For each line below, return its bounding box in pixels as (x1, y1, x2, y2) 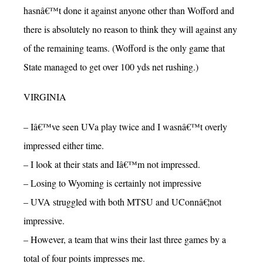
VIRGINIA (23, 90, 66, 103)
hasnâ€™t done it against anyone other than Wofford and (23, 4, 234, 16)
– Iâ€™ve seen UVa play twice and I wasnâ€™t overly (23, 120, 227, 133)
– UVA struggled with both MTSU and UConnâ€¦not (23, 195, 221, 208)
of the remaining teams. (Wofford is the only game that (23, 41, 225, 54)
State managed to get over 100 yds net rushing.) (23, 60, 198, 73)
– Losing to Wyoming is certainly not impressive (23, 177, 201, 190)
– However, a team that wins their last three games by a (23, 233, 226, 246)
